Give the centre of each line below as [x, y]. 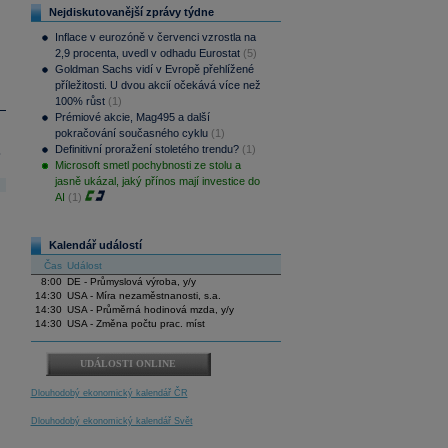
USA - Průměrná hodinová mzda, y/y [150, 309]
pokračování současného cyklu [131, 133]
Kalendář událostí [95, 245]
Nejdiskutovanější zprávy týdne [131, 12]
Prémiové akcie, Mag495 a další [132, 117]
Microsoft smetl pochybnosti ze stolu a [147, 165]
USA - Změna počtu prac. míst [135, 323]
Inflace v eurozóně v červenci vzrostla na [155, 37]
